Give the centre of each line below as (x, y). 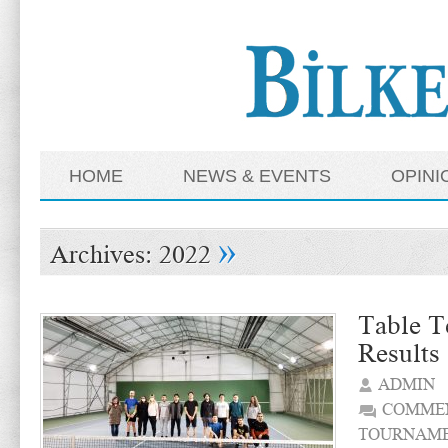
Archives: (104, 254)
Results (399, 353)
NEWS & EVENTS (257, 176)
